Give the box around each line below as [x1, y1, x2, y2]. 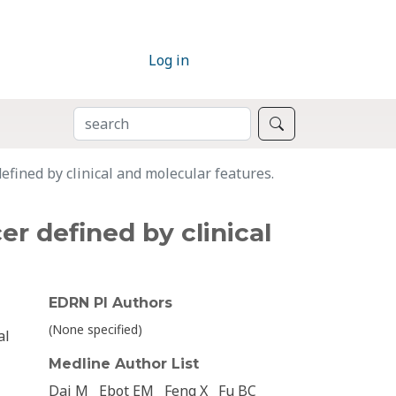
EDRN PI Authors [49, 294, 172, 312]
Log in [148, 50, 189, 71]
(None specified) [49, 321, 142, 339]
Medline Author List [49, 355, 199, 373]
